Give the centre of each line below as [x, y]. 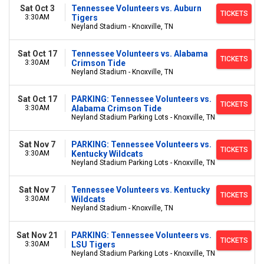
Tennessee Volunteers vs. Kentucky [141, 190]
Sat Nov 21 [37, 235]
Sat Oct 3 [37, 8]
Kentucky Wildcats [107, 154]
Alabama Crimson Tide [116, 108]
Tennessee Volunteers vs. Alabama [140, 54]
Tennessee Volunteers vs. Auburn [136, 8]
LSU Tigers [93, 245]
